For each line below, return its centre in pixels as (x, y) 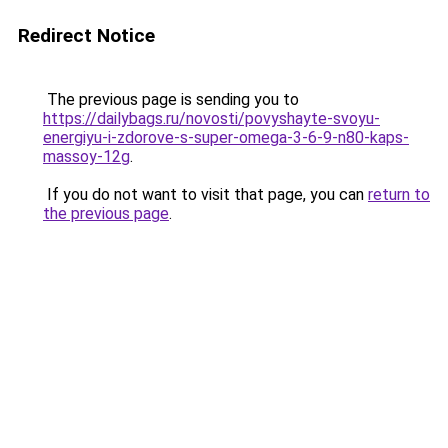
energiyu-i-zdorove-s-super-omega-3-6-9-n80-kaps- (226, 137)
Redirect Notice (86, 35)
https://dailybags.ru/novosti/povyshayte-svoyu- (211, 118)
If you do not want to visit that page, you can (205, 194)
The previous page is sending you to (171, 99)
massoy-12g (86, 156)
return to (399, 194)
